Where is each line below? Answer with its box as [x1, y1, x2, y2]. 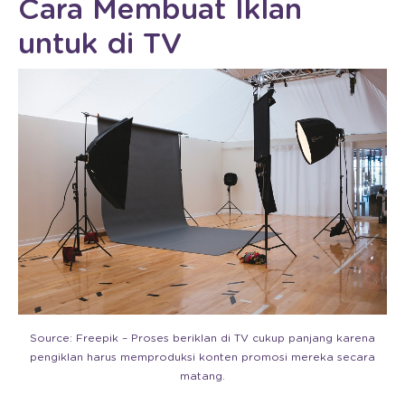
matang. [180, 370, 225, 381]
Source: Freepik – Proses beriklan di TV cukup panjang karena [30, 332, 375, 344]
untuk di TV [18, 30, 182, 60]
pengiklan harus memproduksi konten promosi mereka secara [30, 351, 375, 363]
